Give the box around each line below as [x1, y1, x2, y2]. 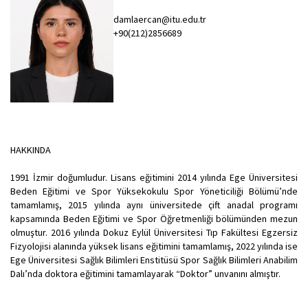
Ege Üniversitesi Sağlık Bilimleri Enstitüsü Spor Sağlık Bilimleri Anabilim [10, 254, 298, 267]
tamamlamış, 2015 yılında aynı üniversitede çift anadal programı [10, 199, 298, 212]
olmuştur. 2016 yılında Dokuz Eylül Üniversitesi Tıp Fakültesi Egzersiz [10, 226, 298, 239]
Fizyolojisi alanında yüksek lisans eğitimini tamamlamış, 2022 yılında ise [10, 240, 298, 253]
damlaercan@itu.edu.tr [113, 13, 206, 26]
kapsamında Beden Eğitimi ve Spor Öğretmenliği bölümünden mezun [10, 212, 298, 225]
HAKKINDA [10, 144, 53, 157]
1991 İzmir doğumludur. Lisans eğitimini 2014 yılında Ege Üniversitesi [10, 171, 298, 184]
